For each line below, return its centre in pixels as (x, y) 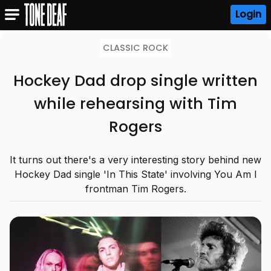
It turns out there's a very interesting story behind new (135, 160)
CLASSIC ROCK (135, 48)
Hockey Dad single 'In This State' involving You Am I (135, 174)
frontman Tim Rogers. (135, 189)
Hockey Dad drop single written (135, 80)
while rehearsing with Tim (135, 103)
